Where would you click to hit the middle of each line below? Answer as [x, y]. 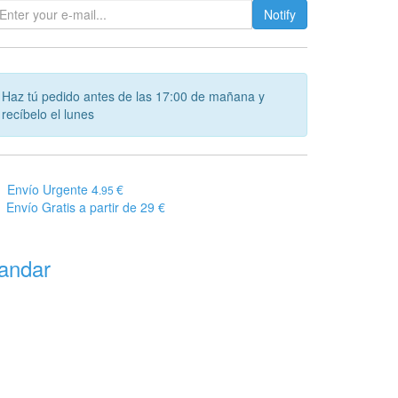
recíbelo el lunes [48, 114]
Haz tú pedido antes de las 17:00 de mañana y [133, 96]
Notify [280, 14]
